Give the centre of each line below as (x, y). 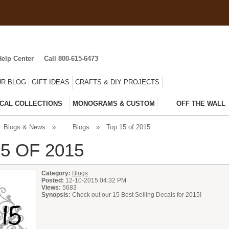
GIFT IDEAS (51, 82)
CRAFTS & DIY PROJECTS (117, 82)
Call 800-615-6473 (71, 59)
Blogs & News (25, 127)
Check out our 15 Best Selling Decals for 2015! (136, 194)
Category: (56, 173)
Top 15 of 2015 (128, 127)
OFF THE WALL (201, 103)
